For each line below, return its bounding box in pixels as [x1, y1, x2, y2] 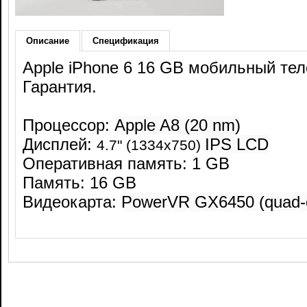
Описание [26, 36, 69, 46]
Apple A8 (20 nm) [114, 116, 241, 134]
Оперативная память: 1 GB [23, 154, 230, 173]
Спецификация [93, 36, 159, 46]
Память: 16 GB [23, 173, 136, 192]
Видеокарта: [23, 193, 121, 211]
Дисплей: [23, 135, 97, 153]
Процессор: [23, 116, 114, 134]
